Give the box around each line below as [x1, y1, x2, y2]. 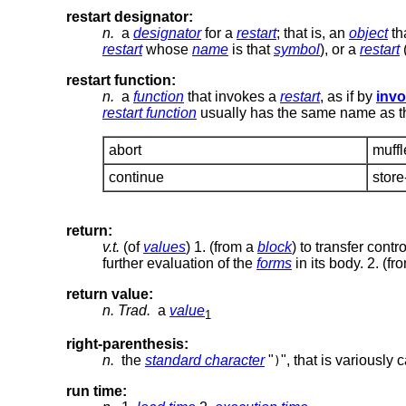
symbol [274, 41, 320, 57]
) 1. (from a [186, 238, 257, 255]
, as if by [320, 88, 376, 104]
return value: [66, 285, 153, 302]
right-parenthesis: [66, 335, 188, 352]
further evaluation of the [102, 255, 256, 271]
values [143, 238, 186, 255]
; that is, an [276, 24, 349, 41]
